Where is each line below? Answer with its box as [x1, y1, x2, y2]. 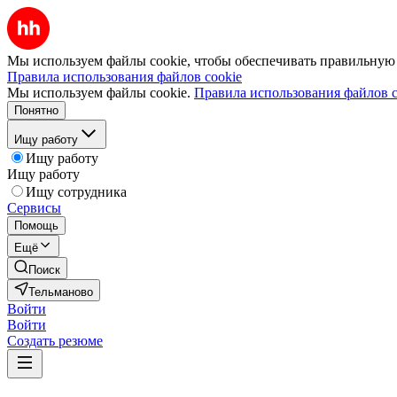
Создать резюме [7, 333, 103, 348]
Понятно [14, 104, 58, 117]
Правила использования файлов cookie [7, 69, 242, 84]
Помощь [14, 219, 58, 232]
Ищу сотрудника [26, 184, 127, 199]
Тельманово [28, 285, 93, 299]
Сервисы [7, 200, 61, 215]
